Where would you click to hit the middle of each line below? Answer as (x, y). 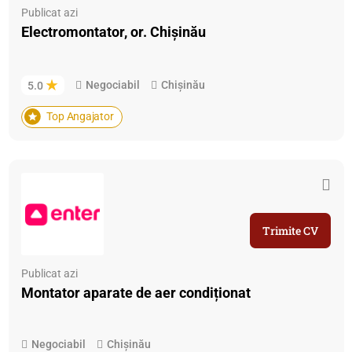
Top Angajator (80, 116)
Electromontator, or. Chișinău (114, 31)
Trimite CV (290, 231)
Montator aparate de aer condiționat (136, 293)
